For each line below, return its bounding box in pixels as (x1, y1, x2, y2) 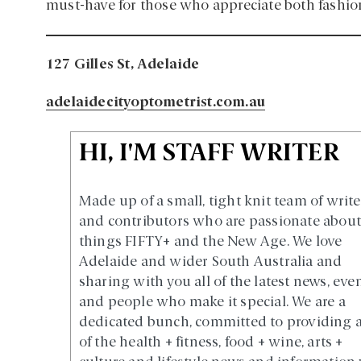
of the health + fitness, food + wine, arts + (78, 336, 343, 351)
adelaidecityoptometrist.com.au (46, 96, 265, 110)
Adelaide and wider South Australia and (78, 255, 342, 270)
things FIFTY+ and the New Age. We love (78, 235, 342, 250)
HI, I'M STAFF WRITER (78, 142, 339, 167)
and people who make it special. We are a (78, 296, 346, 310)
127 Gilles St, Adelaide (46, 58, 200, 73)
